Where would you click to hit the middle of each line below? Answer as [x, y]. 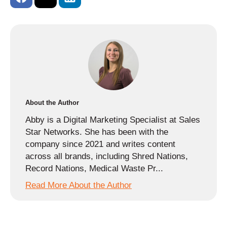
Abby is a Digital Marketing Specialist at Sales [113, 120]
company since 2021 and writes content [100, 144]
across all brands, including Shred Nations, [107, 156]
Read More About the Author [79, 185]
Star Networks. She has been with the [97, 132]
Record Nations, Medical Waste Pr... [94, 168]
